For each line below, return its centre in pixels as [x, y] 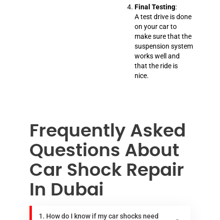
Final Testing [155, 7]
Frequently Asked [108, 131]
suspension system [164, 46]
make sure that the [163, 36]
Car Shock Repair [107, 170]
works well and [157, 56]
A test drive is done [163, 16]
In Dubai [67, 190]
